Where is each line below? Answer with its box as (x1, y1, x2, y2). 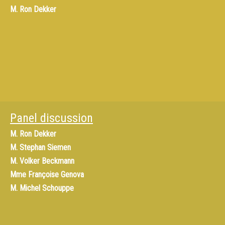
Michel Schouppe (20, 183, 74, 193)
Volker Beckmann (20, 156, 74, 166)
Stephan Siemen (20, 143, 71, 152)
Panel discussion (10, 111, 93, 125)
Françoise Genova (28, 170, 84, 179)
